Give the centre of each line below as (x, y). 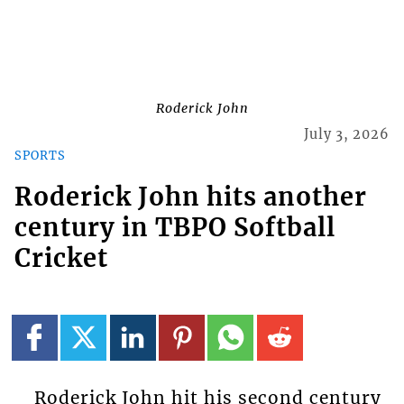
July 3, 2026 (347, 135)
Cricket (61, 258)
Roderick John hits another (190, 197)
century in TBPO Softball (174, 228)
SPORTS (40, 155)
